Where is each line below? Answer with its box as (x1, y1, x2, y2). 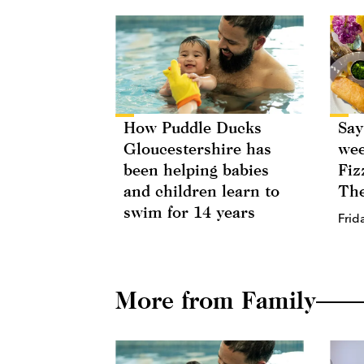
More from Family (115, 286, 316, 314)
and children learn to (123, 181, 279, 201)
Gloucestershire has (123, 139, 271, 158)
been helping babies (123, 160, 269, 180)
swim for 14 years (123, 202, 255, 222)
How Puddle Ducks (123, 118, 262, 137)
